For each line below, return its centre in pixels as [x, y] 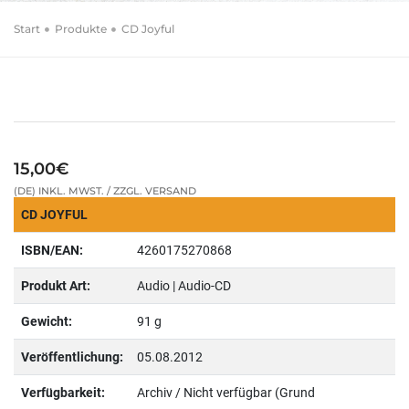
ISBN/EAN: [52, 250]
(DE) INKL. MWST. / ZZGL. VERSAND [105, 191]
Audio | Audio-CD [184, 286]
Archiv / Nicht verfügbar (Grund [225, 393]
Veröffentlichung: [72, 357]
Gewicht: [46, 321]
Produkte [81, 29]
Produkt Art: [55, 286]
